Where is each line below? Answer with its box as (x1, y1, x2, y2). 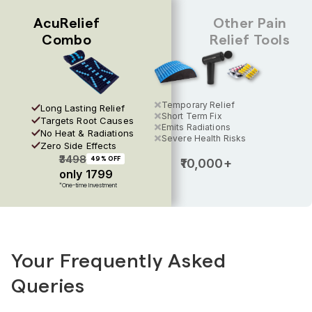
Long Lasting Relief (40, 102, 125, 114)
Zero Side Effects (40, 139, 117, 151)
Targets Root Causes (40, 114, 134, 126)
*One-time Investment (58, 181, 117, 189)
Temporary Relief (162, 99, 235, 110)
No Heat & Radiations (40, 127, 134, 139)
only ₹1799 (58, 166, 114, 181)
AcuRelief (33, 16, 100, 31)
